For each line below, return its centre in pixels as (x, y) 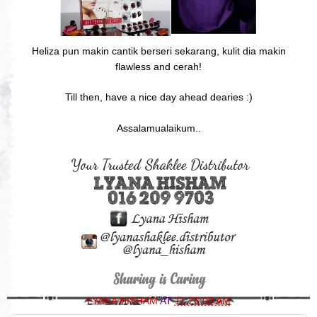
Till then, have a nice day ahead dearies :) (158, 97)
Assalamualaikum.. (158, 128)
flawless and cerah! (158, 66)
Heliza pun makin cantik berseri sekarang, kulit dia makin (158, 51)
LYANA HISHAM (123, 300)
